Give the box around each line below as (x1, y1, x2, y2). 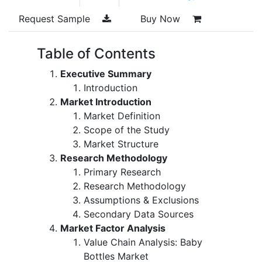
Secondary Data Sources (84, 208, 194, 220)
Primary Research (84, 166, 161, 178)
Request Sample (19, 12, 93, 25)
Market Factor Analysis (60, 222, 166, 234)
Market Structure (84, 137, 158, 150)
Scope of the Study (84, 123, 170, 136)
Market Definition (84, 109, 160, 122)
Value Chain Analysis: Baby (84, 236, 202, 248)
